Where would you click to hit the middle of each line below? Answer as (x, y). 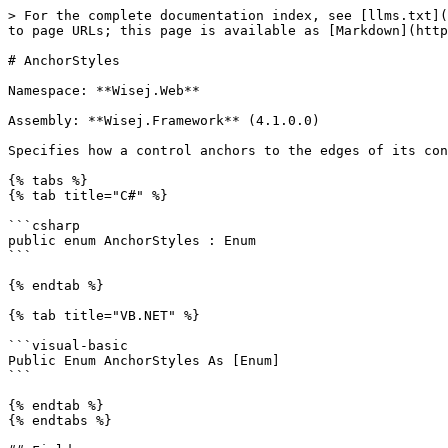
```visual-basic (68, 345)
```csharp (44, 225)
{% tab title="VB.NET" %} (104, 315)
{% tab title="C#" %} (88, 195)
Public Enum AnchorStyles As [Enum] (144, 360)
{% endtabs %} (60, 420)
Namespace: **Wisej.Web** (104, 90)
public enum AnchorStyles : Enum (132, 240)
